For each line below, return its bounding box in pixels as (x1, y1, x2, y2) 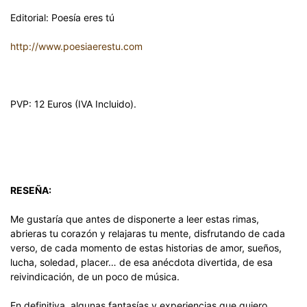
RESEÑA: (10, 184, 51, 196)
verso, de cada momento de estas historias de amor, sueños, (10, 242, 282, 254)
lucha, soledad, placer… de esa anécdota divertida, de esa (10, 256, 273, 268)
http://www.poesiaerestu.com (10, 40, 143, 52)
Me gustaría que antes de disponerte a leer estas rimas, (10, 213, 259, 225)
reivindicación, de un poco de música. (10, 271, 180, 282)
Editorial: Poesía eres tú (10, 12, 114, 23)
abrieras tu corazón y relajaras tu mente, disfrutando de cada (10, 228, 285, 239)
